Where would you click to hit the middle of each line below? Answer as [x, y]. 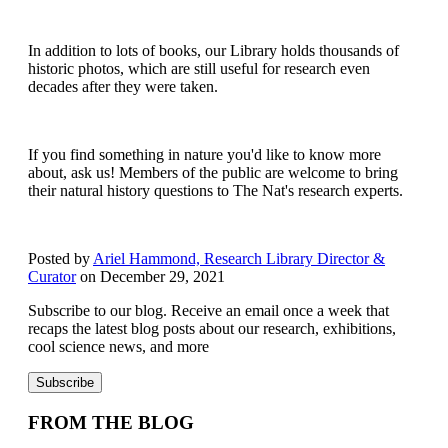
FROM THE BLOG [111, 423]
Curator [52, 277]
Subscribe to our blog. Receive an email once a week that [208, 311]
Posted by [60, 259]
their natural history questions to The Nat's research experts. [215, 191]
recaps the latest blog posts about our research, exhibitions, [212, 329]
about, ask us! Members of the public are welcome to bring [213, 173]
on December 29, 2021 [150, 277]
